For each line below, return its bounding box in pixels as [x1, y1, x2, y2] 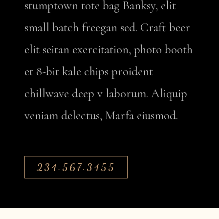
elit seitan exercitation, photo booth [24, 42, 193, 57]
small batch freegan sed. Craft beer [24, 20, 190, 35]
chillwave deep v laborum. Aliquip [24, 86, 187, 101]
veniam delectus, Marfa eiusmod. [24, 108, 178, 123]
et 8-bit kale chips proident [24, 64, 153, 79]
